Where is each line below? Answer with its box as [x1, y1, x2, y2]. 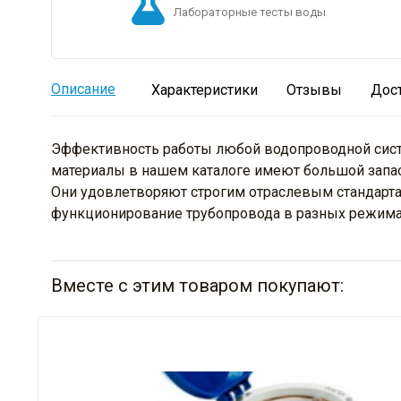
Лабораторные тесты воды [174, 5, 326, 20]
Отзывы [286, 81, 342, 99]
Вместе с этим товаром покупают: [51, 275, 344, 297]
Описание [51, 81, 115, 98]
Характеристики [151, 81, 258, 99]
